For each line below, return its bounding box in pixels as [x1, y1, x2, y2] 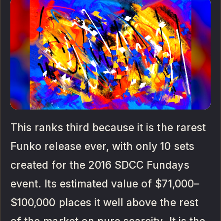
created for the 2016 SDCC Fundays [10, 159, 189, 172]
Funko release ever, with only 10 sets [10, 140, 194, 153]
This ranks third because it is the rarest [10, 121, 206, 134]
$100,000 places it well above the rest [10, 196, 198, 209]
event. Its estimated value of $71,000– [10, 178, 199, 190]
